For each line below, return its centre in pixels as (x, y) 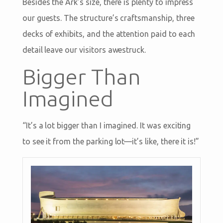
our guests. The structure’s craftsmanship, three (108, 18)
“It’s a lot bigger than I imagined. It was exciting (107, 126)
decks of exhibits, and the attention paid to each (109, 34)
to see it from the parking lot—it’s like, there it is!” (111, 142)
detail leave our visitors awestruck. (84, 50)
